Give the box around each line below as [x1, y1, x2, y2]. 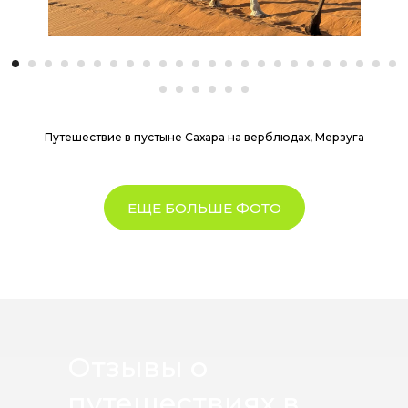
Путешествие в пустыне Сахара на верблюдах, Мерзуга [44, 130, 364, 145]
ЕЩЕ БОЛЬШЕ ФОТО [127, 199, 281, 217]
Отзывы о [67, 351, 208, 385]
